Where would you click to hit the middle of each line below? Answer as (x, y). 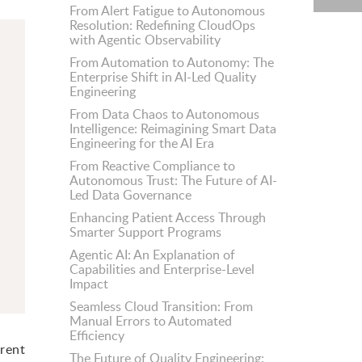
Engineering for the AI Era (142, 143)
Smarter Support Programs (145, 232)
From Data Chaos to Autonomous (164, 114)
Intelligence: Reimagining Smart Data (173, 128)
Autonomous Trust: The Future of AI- (173, 180)
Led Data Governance (130, 195)
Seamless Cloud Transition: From (161, 306)
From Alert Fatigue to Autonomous (167, 11)
